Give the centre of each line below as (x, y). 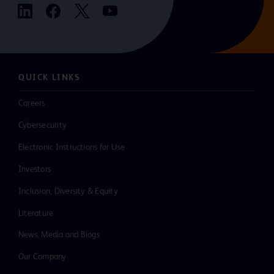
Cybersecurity (43, 125)
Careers (32, 104)
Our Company (43, 257)
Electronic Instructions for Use (72, 147)
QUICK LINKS (50, 78)
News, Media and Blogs (59, 235)
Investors (35, 169)
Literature (36, 213)
